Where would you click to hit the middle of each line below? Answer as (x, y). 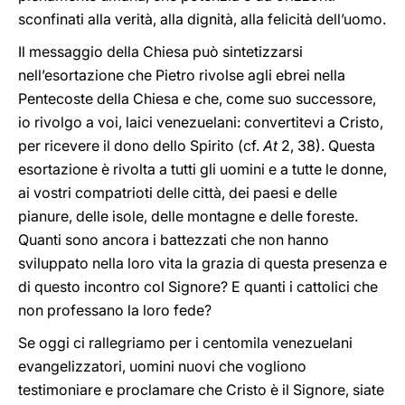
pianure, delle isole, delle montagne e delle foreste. (188, 216)
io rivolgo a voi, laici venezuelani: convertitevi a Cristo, (201, 122)
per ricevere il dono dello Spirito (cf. (141, 146)
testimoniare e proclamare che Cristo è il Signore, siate (201, 390)
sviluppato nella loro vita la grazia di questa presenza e (202, 263)
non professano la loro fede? (115, 310)
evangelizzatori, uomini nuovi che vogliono (162, 366)
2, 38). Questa (326, 146)
